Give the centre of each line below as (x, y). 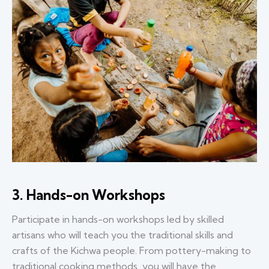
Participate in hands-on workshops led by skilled (118, 219)
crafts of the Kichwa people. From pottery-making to (131, 250)
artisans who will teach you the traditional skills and (122, 234)
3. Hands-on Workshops (89, 195)
